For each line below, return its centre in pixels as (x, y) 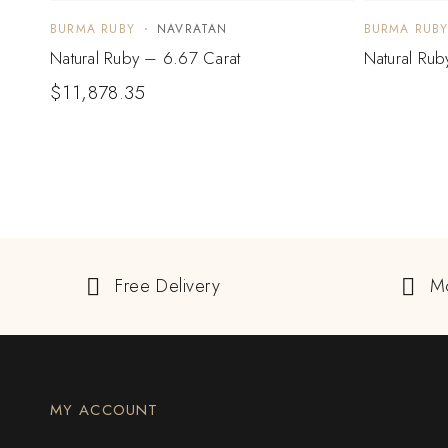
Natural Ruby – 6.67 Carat (145, 58)
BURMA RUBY (92, 29)
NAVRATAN (192, 29)
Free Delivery (168, 286)
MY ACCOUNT (104, 410)
